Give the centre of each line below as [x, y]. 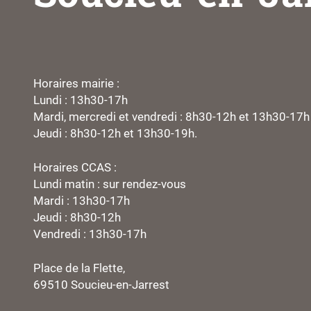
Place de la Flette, [79, 268]
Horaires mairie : [76, 83]
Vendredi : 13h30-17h [90, 234]
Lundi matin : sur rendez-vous [109, 184]
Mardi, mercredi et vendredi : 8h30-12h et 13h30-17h [171, 117]
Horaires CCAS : [75, 167]
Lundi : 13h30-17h [80, 100]
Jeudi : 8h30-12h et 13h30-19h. [115, 133]
